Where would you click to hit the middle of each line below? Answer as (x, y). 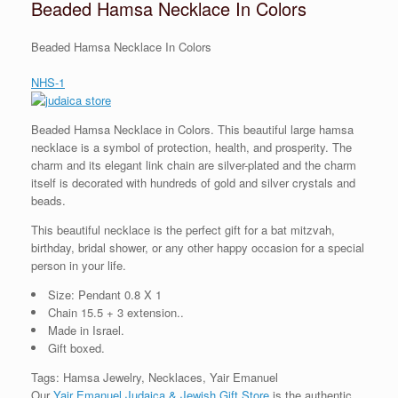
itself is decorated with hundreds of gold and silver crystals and (193, 182)
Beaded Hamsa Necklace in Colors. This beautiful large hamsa (192, 129)
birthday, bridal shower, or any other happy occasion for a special (198, 247)
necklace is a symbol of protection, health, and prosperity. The (191, 147)
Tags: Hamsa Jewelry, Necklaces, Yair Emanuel (155, 377)
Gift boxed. (76, 347)
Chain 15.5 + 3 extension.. (116, 312)
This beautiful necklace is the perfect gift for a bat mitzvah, (183, 229)
